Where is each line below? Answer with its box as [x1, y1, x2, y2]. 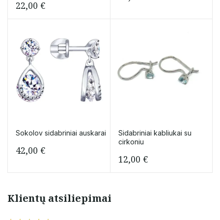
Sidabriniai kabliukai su [118, 129, 192, 137]
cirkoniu [118, 137, 144, 146]
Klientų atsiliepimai [7, 192, 111, 205]
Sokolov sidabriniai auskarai [16, 129, 106, 137]
